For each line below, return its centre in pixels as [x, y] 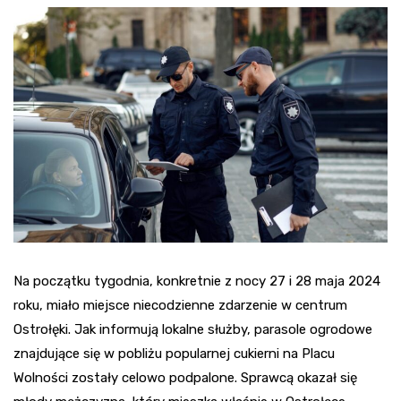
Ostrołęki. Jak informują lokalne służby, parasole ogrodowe [193, 329]
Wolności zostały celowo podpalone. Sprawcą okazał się [185, 377]
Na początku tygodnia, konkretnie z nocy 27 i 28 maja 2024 [197, 281]
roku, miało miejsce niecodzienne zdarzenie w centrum [180, 305]
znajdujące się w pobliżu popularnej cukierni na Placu [174, 353]
